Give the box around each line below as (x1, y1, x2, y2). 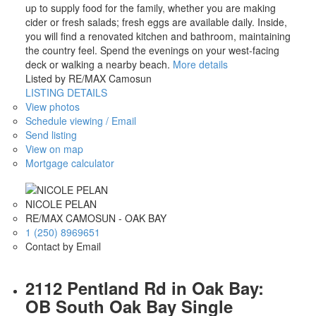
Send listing (25, 127, 77, 142)
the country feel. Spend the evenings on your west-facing (25, 42, 279, 57)
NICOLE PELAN (25, 197, 97, 212)
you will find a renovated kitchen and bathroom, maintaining (25, 28, 291, 43)
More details (172, 56, 228, 71)
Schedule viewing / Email (25, 113, 136, 128)
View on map (25, 141, 83, 156)
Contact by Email (25, 239, 101, 254)
